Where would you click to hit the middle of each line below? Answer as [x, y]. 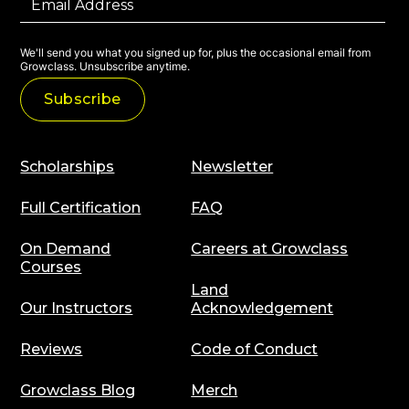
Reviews [52, 350]
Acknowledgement [262, 309]
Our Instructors [77, 309]
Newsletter [232, 167]
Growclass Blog [78, 391]
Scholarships [68, 167]
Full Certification [81, 208]
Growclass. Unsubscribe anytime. [105, 67]
